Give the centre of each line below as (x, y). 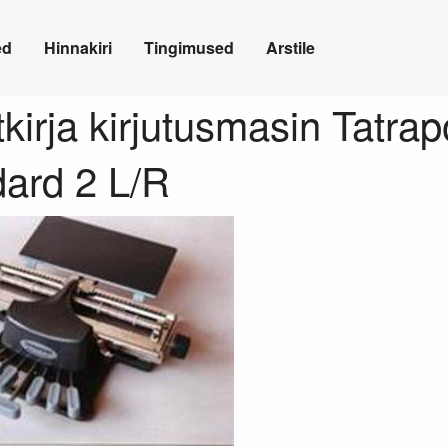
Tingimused (189, 48)
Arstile (290, 48)
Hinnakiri (78, 48)
